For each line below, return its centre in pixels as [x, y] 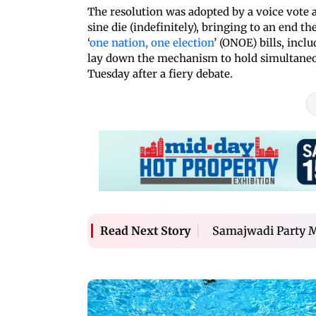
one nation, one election [152, 42]
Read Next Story [145, 231]
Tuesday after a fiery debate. [160, 73]
